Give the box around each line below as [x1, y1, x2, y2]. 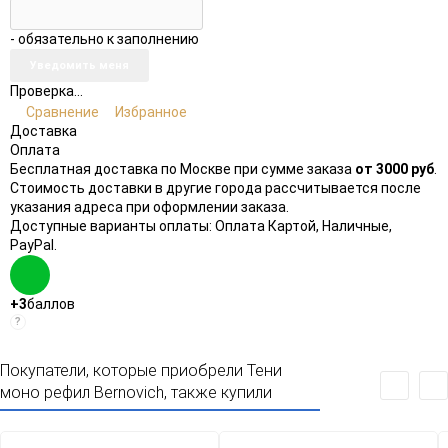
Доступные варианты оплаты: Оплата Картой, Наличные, [10, 218, 392, 235]
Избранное [115, 104, 187, 121]
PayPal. [10, 237, 57, 254]
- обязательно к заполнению [10, 31, 199, 48]
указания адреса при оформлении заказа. [10, 199, 289, 216]
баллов [27, 296, 75, 313]
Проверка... [10, 83, 83, 100]
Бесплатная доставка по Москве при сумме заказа [10, 161, 355, 178]
